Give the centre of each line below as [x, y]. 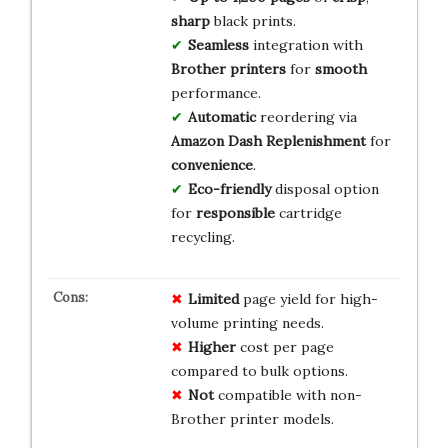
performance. [215, 92]
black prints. [252, 20]
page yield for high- [308, 298]
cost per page [284, 346]
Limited [213, 298]
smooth [340, 68]
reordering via [306, 116]
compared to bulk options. [259, 370]
